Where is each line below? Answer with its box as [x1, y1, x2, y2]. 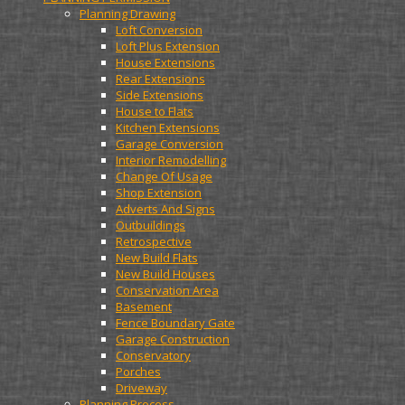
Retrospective [116, 233, 192, 250]
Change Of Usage [116, 168, 212, 184]
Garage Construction [116, 331, 230, 347]
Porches [116, 363, 161, 380]
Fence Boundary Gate [116, 315, 235, 331]
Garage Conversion [116, 136, 223, 152]
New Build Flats [116, 250, 198, 266]
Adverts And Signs [116, 201, 215, 217]
